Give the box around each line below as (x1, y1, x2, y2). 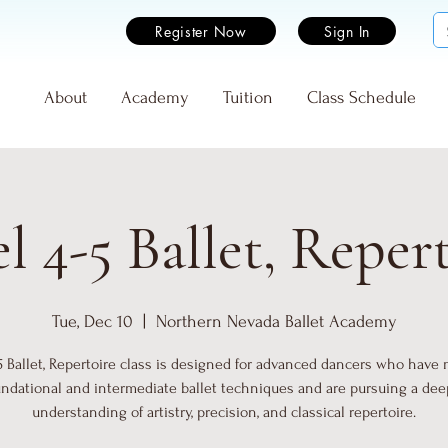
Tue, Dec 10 (51, 312, 133, 331)
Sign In (324, 21, 370, 41)
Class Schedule (307, 88, 416, 107)
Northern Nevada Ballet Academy (155, 312, 397, 331)
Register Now (155, 21, 247, 41)
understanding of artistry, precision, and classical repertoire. (32, 403, 416, 421)
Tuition (223, 88, 273, 107)
